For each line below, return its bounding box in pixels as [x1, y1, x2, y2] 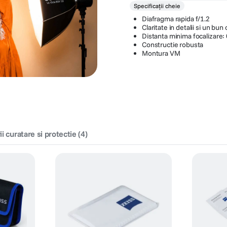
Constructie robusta [142, 40, 204, 50]
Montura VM [142, 49, 180, 58]
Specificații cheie [134, 2, 180, 10]
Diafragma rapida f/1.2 [142, 14, 210, 24]
